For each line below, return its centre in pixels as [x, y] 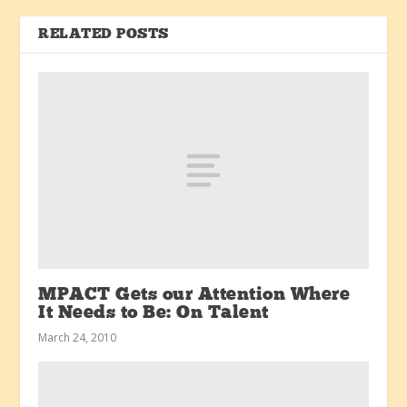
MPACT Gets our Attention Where [194, 296]
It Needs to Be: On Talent [154, 314]
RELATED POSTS [104, 34]
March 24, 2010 [78, 338]
